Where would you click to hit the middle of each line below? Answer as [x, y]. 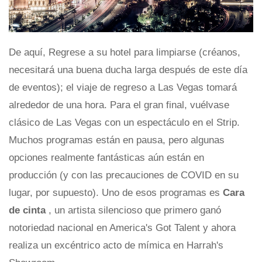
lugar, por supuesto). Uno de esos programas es [116, 192]
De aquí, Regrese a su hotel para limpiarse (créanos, [125, 52]
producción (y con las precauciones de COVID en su [124, 175]
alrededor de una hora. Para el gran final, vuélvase [119, 105]
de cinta [29, 210]
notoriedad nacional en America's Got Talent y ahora [122, 227]
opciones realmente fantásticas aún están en [106, 157]
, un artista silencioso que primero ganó [135, 210]
